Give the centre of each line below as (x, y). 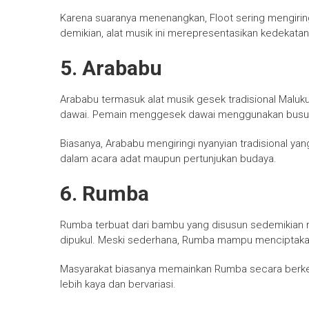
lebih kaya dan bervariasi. (118, 285)
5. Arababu (111, 68)
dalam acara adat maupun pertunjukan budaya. (168, 159)
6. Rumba (104, 194)
